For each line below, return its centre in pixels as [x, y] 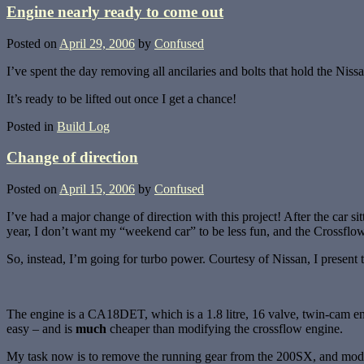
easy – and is [41, 329]
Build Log [83, 126]
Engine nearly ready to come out [115, 12]
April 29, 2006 [97, 43]
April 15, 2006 [97, 189]
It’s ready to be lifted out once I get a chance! [121, 98]
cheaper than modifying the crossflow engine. [225, 329]
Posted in [30, 126]
